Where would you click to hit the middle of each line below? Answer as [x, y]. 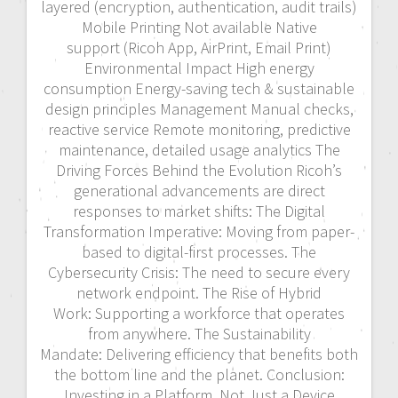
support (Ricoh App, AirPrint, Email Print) [199, 48]
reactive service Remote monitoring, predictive [199, 130]
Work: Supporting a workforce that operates [199, 314]
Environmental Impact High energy [199, 68]
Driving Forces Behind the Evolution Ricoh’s [199, 171]
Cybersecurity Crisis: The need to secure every [199, 273]
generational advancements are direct [199, 191]
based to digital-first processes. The [199, 252]
